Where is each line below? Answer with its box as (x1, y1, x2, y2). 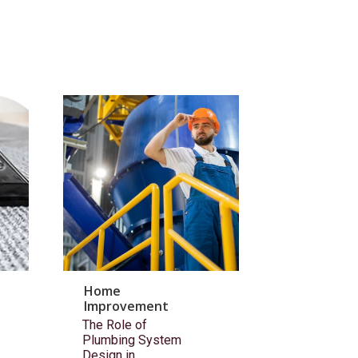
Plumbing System (82, 332, 181, 348)
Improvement (84, 297, 169, 316)
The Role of (82, 317, 147, 333)
